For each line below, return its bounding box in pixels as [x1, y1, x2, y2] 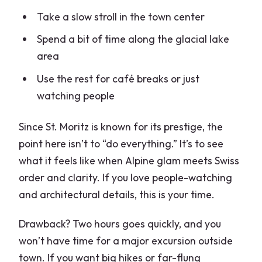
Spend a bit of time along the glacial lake [36, 32, 229, 46]
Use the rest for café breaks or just [36, 72, 199, 86]
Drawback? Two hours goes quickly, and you [19, 216, 222, 230]
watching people [36, 89, 115, 103]
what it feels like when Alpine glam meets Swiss [19, 153, 240, 167]
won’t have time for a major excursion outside [19, 233, 233, 247]
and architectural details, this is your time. [19, 187, 215, 201]
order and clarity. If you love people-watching [19, 170, 233, 184]
